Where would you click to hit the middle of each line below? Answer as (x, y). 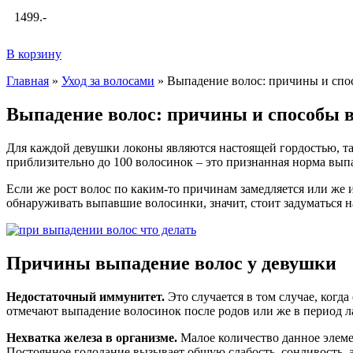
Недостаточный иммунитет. (85, 296)
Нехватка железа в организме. (92, 337)
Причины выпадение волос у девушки (171, 263)
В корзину (34, 54)
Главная (28, 81)
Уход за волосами (108, 81)
